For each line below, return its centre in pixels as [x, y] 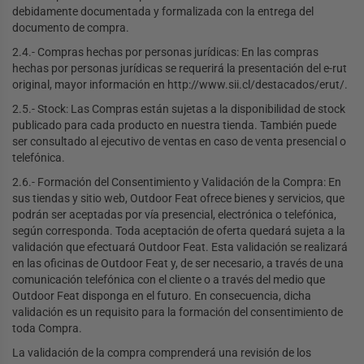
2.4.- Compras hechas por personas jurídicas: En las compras [165, 52]
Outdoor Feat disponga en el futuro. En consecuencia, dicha [162, 296]
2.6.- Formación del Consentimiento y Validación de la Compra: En [177, 182]
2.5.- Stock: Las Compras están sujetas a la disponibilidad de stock [179, 109]
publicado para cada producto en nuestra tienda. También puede [174, 126]
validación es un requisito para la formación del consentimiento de [178, 312]
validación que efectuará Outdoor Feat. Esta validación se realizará [180, 247]
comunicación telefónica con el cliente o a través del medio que [169, 280]
